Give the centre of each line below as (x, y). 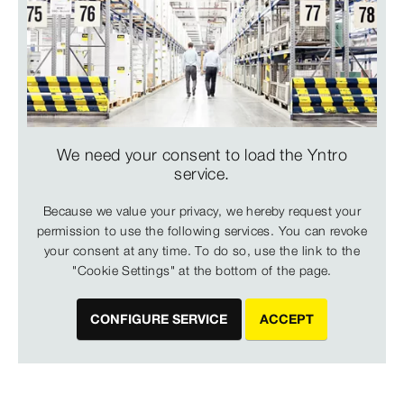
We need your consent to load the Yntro (202, 154)
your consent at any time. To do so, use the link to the (202, 250)
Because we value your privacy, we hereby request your (202, 211)
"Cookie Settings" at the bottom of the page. (202, 270)
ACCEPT (286, 320)
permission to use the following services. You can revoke (202, 230)
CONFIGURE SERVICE (159, 320)
